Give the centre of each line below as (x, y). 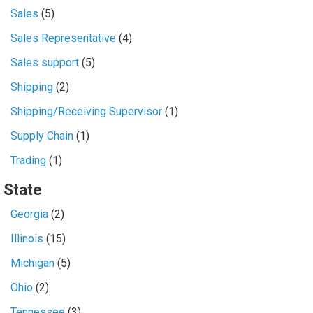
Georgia (29, 214)
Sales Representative (63, 38)
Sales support (44, 62)
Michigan (32, 263)
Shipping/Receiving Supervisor (86, 111)
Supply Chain (42, 136)
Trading (28, 160)
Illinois (27, 238)
